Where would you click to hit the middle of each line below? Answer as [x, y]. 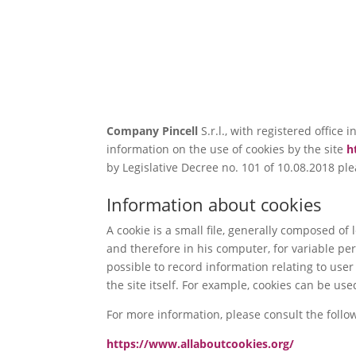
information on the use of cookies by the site [227, 149]
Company [135, 131]
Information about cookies [215, 205]
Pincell [182, 131]
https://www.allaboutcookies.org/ [201, 344]
